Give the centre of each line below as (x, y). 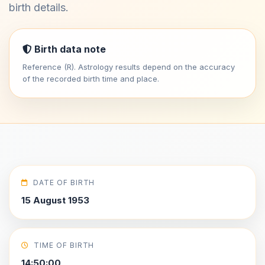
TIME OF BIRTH (64, 245)
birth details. (39, 7)
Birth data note (69, 49)
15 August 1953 (55, 200)
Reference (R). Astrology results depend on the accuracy (129, 67)
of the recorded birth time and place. (91, 79)
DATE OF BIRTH (64, 182)
